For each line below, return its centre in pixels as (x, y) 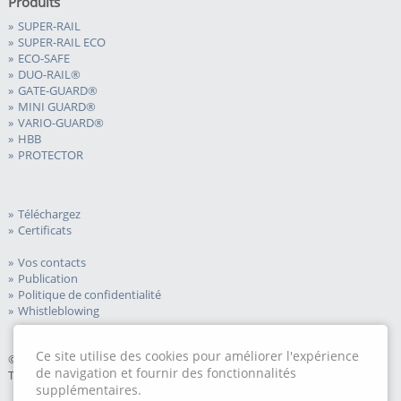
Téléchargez (49, 214)
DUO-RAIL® (49, 75)
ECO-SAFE (43, 59)
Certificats (44, 230)
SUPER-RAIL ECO (61, 43)
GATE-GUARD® (57, 91)
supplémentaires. (89, 390)
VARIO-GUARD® (60, 123)
